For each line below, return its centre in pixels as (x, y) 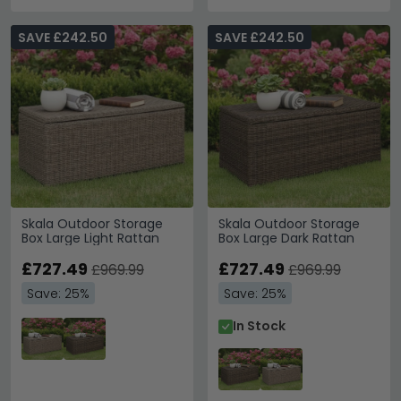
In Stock (259, 326)
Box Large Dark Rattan (286, 238)
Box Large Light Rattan (90, 238)
